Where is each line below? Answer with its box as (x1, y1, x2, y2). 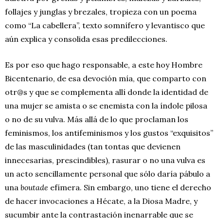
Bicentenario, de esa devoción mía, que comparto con (5, 73, 206, 83)
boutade (20, 182, 48, 192)
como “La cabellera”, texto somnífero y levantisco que (5, 20, 205, 30)
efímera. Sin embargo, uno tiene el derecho (48, 182, 211, 192)
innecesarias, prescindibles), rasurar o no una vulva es (5, 155, 205, 165)
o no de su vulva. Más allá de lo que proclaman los (5, 114, 188, 124)
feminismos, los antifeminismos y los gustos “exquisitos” (5, 127, 213, 138)
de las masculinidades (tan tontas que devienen (5, 141, 181, 151)
